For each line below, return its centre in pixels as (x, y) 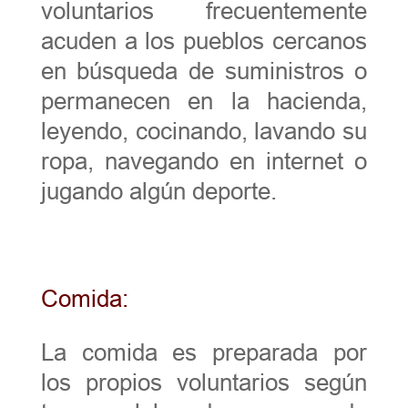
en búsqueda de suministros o (204, 71)
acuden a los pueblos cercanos (204, 41)
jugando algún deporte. (158, 191)
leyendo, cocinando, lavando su (204, 131)
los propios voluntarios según (204, 382)
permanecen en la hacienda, (204, 101)
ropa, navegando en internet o (204, 161)
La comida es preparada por (204, 352)
